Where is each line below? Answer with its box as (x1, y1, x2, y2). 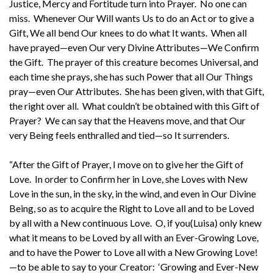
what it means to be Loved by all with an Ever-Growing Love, (9, 231, 258, 243)
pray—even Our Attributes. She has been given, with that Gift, (9, 85, 264, 97)
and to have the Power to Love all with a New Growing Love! (9, 246, 258, 258)
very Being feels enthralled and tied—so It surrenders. (9, 129, 229, 141)
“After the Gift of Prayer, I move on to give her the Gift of (9, 158, 244, 170)
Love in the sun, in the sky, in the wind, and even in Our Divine (9, 187, 256, 199)
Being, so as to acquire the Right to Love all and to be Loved (9, 202, 254, 214)
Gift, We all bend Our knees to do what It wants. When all (9, 26, 247, 38)
